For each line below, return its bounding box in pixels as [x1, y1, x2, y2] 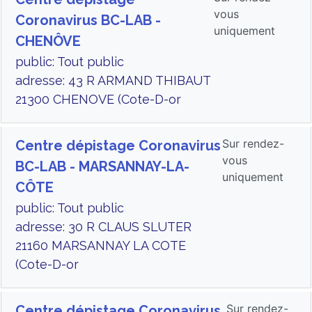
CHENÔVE [15, 33, 81, 49]
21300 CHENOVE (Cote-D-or [15, 92, 181, 107]
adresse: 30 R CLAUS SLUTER [15, 219, 192, 234]
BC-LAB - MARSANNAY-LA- [15, 158, 189, 175]
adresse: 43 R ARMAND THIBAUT [15, 73, 210, 88]
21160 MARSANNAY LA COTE [15, 238, 186, 253]
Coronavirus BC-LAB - [15, 12, 161, 29]
